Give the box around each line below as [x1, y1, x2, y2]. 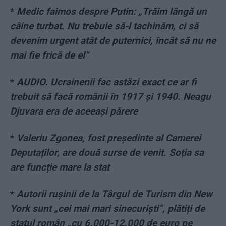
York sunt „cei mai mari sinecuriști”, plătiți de [10, 203, 205, 215]
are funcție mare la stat [10, 161, 109, 174]
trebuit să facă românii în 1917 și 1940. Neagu [10, 91, 211, 103]
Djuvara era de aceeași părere [10, 105, 138, 118]
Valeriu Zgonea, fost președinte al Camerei [17, 132, 201, 144]
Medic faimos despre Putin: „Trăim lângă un [17, 6, 207, 18]
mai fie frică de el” [10, 49, 89, 62]
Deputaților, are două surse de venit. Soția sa [10, 147, 204, 159]
